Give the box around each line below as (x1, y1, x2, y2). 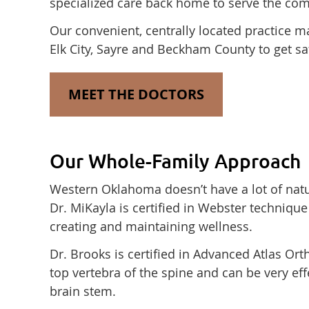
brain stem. (50, 283, 116, 299)
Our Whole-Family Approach (50, 150, 301, 172)
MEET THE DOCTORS (68, 85, 204, 103)
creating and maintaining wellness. (50, 218, 252, 235)
